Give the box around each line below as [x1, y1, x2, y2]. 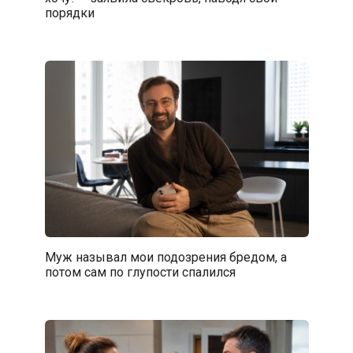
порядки [44, 5, 95, 20]
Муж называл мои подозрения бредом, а [44, 249, 287, 265]
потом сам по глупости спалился [44, 264, 236, 280]
